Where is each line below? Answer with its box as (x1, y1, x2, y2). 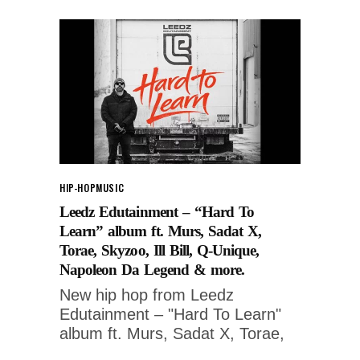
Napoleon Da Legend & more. (59, 260, 244, 278)
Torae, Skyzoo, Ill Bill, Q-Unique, (59, 241, 260, 259)
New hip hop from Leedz (59, 285, 234, 304)
